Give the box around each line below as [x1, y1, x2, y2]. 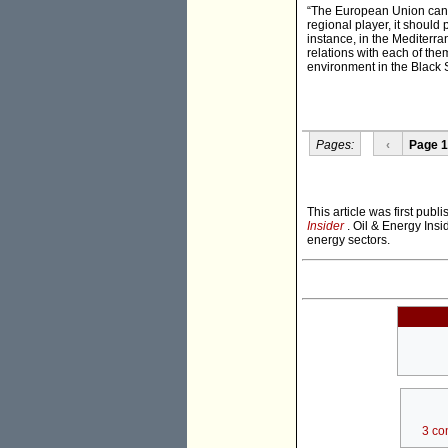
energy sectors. [307, 233, 390, 248]
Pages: [315, 137, 354, 152]
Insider [307, 219, 344, 234]
